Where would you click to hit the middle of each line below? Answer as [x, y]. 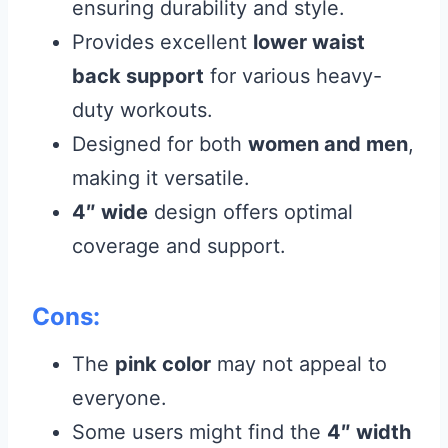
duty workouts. [142, 110]
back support [138, 76]
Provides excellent [162, 42]
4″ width [369, 432]
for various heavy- [293, 76]
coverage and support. [179, 246]
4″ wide [110, 212]
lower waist [309, 42]
